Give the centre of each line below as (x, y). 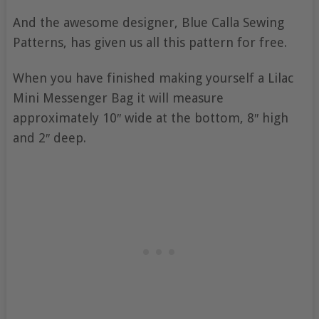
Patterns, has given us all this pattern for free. (150, 42)
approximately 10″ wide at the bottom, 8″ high (150, 118)
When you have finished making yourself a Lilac (153, 78)
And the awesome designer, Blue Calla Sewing (148, 22)
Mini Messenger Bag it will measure (118, 98)
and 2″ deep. (49, 138)
